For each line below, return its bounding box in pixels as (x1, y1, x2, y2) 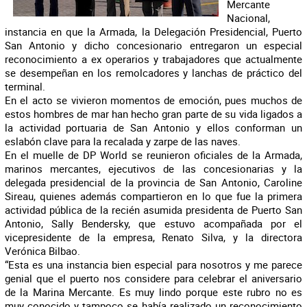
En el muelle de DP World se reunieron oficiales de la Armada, (4, 148, 303, 162)
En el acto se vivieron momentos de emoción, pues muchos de (4, 93, 303, 107)
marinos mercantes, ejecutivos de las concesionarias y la (4, 162, 303, 175)
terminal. (4, 79, 45, 93)
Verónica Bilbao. (4, 244, 80, 258)
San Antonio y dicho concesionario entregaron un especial (4, 38, 303, 52)
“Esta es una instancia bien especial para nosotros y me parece (4, 258, 303, 271)
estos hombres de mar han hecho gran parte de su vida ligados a (4, 107, 303, 121)
